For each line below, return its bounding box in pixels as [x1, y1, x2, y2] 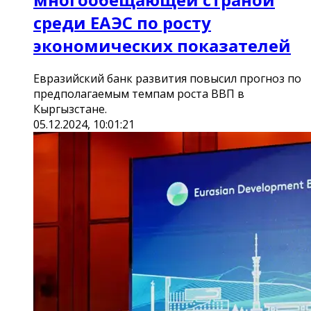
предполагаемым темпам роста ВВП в [33, 85, 244, 101]
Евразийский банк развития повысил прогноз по [33, 70, 301, 86]
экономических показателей [33, 33, 291, 57]
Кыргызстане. [33, 101, 107, 117]
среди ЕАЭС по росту [33, 10, 211, 34]
